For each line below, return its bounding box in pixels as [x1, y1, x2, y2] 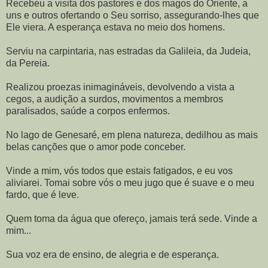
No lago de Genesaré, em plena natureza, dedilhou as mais [6, 130, 258, 140]
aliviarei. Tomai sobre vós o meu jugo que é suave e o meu [6, 178, 254, 188]
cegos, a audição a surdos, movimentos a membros [6, 94, 223, 104]
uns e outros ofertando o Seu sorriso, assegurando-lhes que [6, 10, 259, 20]
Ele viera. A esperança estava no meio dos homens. [6, 22, 225, 32]
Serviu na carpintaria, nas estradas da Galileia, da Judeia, [6, 46, 251, 56]
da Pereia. [6, 58, 50, 68]
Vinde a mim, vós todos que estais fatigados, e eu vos [6, 166, 233, 176]
